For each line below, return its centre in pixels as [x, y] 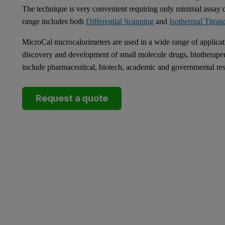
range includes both [54, 21]
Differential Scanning [120, 21]
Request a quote [72, 98]
